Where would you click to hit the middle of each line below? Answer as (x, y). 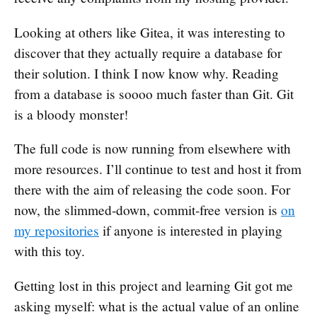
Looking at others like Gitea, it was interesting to (150, 32)
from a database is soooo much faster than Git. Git (154, 93)
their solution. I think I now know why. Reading (146, 73)
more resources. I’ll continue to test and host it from (158, 169)
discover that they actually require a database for (148, 52)
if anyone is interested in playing (191, 231)
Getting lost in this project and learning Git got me (154, 285)
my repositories (57, 231)
